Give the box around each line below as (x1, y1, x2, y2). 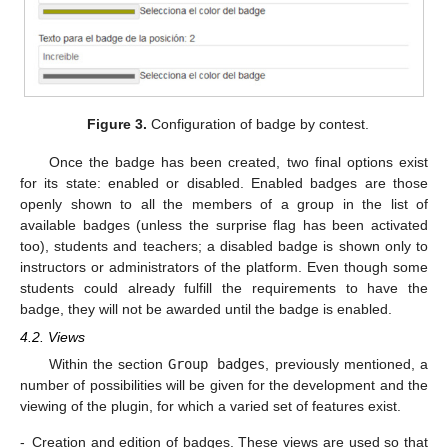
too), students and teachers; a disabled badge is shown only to (20, 238, 428, 255)
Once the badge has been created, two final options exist (48, 154, 428, 171)
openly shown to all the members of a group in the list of (20, 196, 428, 213)
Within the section (48, 356, 169, 373)
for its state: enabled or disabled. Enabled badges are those (20, 175, 428, 192)
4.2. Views (20, 329, 85, 346)
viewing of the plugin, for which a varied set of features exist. (20, 398, 401, 415)
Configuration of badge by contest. (147, 115, 370, 132)
